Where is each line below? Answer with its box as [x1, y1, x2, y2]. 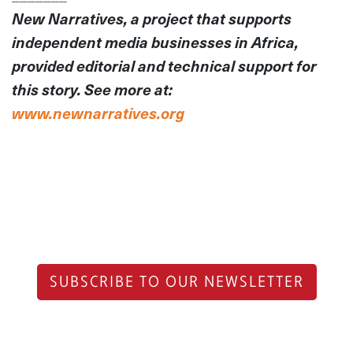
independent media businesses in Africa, [12, 30, 299, 54]
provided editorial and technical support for [12, 54, 317, 77]
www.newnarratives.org [12, 101, 184, 124]
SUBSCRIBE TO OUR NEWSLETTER [49, 271, 304, 292]
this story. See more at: [12, 77, 173, 101]
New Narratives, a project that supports [12, 6, 292, 30]
